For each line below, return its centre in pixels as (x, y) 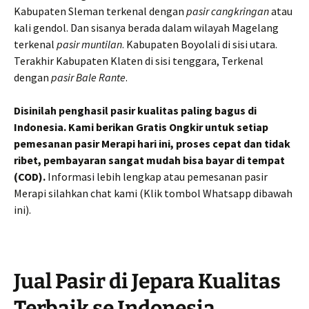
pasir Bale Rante (88, 77)
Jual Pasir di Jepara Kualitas (147, 281)
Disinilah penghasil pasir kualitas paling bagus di (135, 110)
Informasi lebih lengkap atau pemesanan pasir (157, 177)
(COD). (30, 177)
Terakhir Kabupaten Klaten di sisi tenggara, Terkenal (139, 61)
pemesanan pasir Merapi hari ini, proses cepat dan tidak (152, 143)
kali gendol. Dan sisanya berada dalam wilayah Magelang (146, 28)
